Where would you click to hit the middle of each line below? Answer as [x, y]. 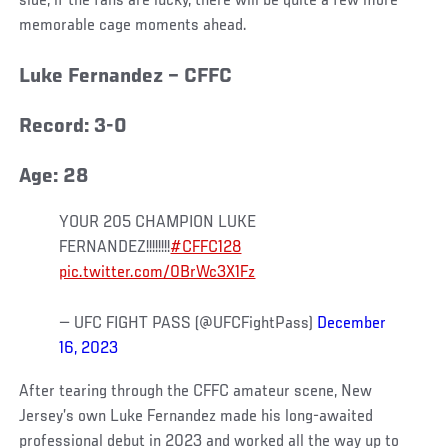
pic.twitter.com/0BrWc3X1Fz [157, 272]
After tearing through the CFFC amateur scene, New [196, 391]
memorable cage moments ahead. [133, 25]
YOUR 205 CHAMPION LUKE [158, 222]
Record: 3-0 [73, 127]
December [352, 323]
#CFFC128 [206, 247]
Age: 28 [54, 177]
